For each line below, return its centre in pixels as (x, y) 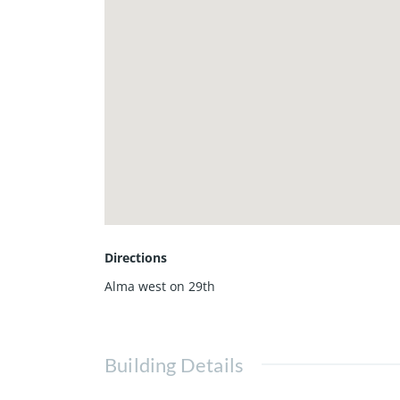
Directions (136, 257)
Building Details (175, 364)
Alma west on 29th (160, 286)
